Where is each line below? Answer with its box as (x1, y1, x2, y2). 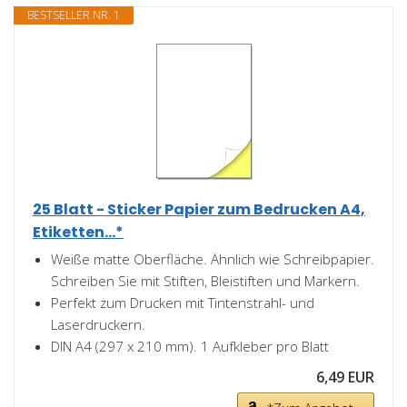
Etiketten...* (33, 222, 124, 243)
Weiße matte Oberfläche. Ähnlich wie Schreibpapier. (51, 250, 374, 268)
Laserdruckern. (51, 315, 145, 333)
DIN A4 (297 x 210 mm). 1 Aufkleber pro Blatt (51, 337, 329, 355)
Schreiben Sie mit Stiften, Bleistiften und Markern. (51, 272, 360, 290)
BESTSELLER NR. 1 (27, 7, 120, 23)
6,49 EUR (316, 367, 374, 387)
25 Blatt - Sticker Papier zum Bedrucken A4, (33, 199, 365, 220)
